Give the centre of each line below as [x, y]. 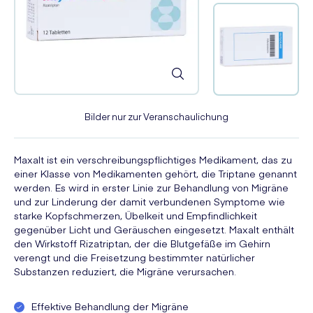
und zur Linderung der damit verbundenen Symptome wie [150, 201]
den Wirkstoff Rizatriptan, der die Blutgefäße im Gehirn [142, 243]
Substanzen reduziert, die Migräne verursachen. [125, 271]
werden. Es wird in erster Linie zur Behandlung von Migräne [151, 187]
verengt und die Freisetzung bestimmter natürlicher [134, 257]
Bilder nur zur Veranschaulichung [156, 116]
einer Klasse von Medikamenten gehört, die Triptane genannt [155, 173]
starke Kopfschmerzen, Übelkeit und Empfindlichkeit [136, 215]
